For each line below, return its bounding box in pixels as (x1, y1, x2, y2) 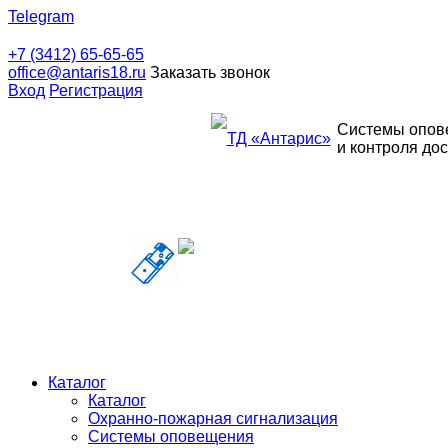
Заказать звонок (150, 64, 270, 81)
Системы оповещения (88, 428, 254, 445)
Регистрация (49, 82, 143, 99)
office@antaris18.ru (8, 64, 146, 81)
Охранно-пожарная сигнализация (88, 410, 338, 427)
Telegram (8, 8, 74, 25)
